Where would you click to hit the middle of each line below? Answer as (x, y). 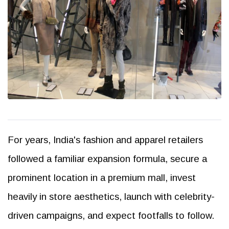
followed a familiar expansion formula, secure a (107, 158)
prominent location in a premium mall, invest (102, 177)
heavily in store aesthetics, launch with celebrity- (111, 196)
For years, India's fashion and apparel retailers (105, 140)
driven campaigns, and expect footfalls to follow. (111, 215)
